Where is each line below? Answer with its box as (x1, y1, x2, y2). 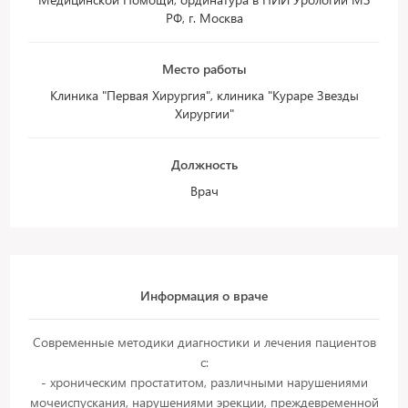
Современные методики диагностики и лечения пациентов (32, 333, 376, 351)
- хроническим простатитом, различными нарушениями (40, 373, 368, 391)
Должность (170, 156, 238, 173)
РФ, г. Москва (165, 9, 243, 26)
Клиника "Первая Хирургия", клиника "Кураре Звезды (49, 87, 359, 104)
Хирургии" (174, 105, 234, 122)
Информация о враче (140, 287, 268, 304)
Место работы (161, 60, 247, 77)
